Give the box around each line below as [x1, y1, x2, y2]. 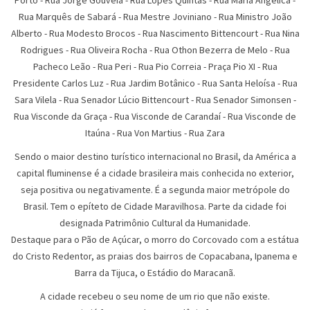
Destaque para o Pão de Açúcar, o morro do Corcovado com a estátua [11, 233, 299, 246]
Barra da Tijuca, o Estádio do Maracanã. [75, 266, 235, 280]
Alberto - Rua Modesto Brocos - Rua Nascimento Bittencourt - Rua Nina [10, 27, 300, 40]
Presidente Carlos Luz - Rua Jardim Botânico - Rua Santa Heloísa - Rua [12, 77, 298, 90]
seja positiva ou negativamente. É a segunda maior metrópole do [20, 183, 290, 197]
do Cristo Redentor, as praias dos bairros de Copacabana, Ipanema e [12, 250, 298, 263]
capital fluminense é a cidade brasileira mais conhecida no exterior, [16, 167, 294, 180]
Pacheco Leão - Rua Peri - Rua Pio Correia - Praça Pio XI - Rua [33, 60, 277, 73]
